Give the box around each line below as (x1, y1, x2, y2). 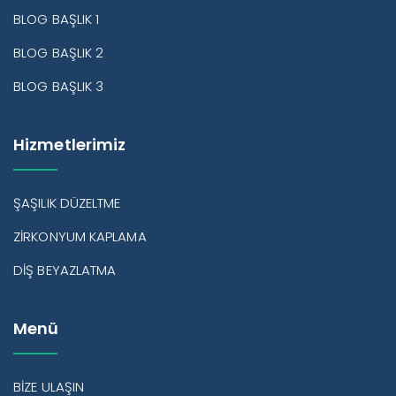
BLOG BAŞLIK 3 (13, 77, 104, 96)
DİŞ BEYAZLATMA (13, 261, 117, 280)
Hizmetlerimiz (13, 133, 126, 156)
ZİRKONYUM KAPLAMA (13, 227, 147, 247)
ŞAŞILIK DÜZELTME (13, 194, 121, 213)
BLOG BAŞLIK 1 (13, 10, 100, 29)
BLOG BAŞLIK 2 (13, 43, 104, 63)
